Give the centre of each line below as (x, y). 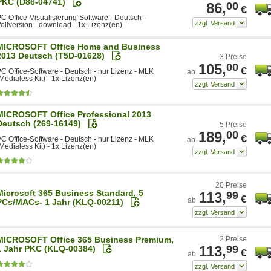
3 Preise (233, 57)
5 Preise (233, 124)
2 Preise (233, 239)
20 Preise (231, 185)
